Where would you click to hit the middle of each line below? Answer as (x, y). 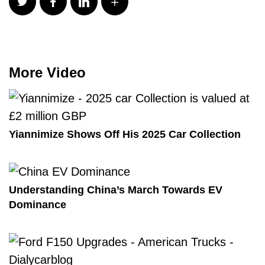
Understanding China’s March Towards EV (116, 190)
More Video (47, 73)
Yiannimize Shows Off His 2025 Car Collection (125, 135)
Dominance (38, 205)
